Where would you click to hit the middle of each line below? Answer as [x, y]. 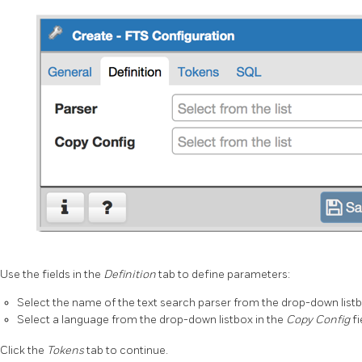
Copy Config [319, 320]
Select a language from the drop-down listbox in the [152, 320]
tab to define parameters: [224, 275]
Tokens [67, 350]
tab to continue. [127, 350]
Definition [131, 275]
